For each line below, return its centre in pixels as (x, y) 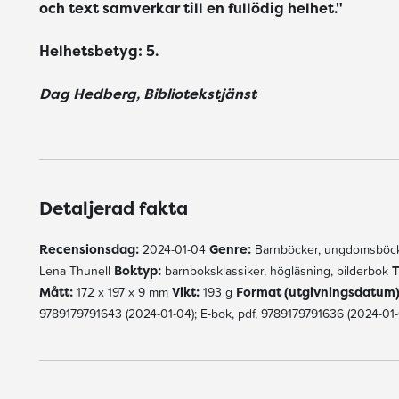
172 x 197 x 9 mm (122, 292)
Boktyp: (137, 270)
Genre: (230, 249)
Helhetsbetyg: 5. (98, 51)
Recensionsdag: (89, 249)
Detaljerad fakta (113, 208)
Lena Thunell (76, 271)
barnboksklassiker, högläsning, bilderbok (276, 271)
